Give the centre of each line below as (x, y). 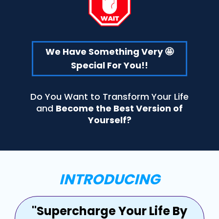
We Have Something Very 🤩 (109, 52)
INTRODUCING (109, 179)
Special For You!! (109, 65)
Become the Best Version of (119, 108)
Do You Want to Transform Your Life (109, 97)
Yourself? (109, 120)
